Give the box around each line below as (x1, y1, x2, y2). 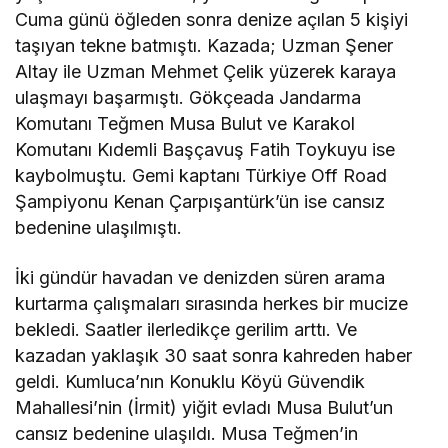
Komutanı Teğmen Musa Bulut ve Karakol (15, 113, 356, 135)
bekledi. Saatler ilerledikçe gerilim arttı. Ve (15, 319, 358, 341)
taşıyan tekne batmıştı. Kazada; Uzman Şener (15, 35, 394, 57)
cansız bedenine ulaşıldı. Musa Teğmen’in (15, 423, 359, 445)
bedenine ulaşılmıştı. (15, 217, 183, 239)
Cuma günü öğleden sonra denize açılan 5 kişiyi (15, 9, 409, 31)
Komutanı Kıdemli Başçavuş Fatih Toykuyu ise (15, 139, 396, 161)
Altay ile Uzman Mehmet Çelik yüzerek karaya (15, 61, 397, 83)
